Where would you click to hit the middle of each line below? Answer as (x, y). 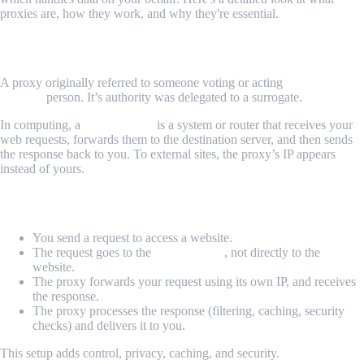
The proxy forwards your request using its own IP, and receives (194, 281)
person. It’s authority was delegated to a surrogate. (173, 97)
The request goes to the (93, 252)
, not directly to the (272, 252)
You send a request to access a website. (132, 237)
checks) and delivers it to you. (109, 325)
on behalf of (318, 82)
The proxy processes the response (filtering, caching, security (188, 310)
